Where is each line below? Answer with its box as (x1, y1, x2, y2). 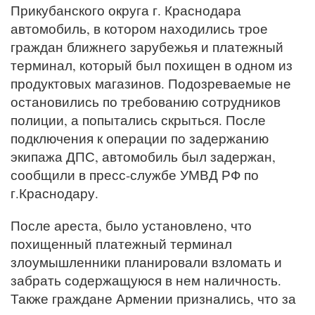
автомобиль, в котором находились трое (11, 20, 268, 37)
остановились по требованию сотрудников (11, 93, 281, 110)
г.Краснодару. (11, 184, 98, 202)
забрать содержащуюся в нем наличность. (11, 271, 281, 289)
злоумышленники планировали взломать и (11, 253, 282, 271)
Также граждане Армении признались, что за (11, 290, 296, 307)
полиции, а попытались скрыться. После (11, 111, 266, 129)
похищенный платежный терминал (11, 235, 232, 252)
